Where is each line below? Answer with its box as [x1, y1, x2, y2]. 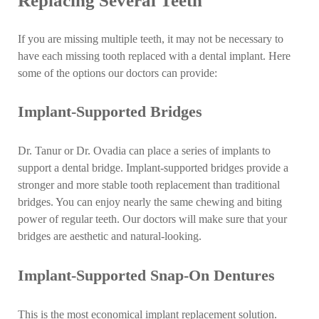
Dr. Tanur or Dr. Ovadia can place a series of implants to [18, 145, 271, 158]
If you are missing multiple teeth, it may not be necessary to [18, 32, 284, 46]
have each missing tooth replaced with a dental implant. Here [18, 49, 291, 63]
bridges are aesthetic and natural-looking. [18, 230, 202, 244]
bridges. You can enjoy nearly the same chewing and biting [18, 196, 283, 209]
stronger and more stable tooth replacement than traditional [18, 179, 281, 192]
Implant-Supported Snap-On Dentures [18, 267, 276, 285]
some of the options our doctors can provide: [18, 66, 218, 80]
